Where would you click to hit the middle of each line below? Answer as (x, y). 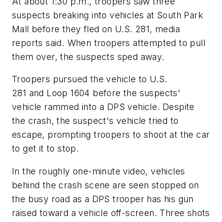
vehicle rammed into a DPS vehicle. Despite (103, 107)
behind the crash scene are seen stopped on (106, 185)
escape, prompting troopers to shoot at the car (111, 135)
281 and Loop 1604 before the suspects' (96, 93)
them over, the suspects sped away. (88, 56)
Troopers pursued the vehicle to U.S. (90, 79)
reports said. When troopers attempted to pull (109, 43)
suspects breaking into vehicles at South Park (108, 15)
